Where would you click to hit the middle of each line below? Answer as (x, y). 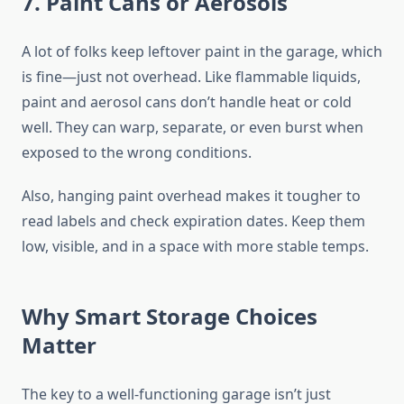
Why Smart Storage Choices (170, 317)
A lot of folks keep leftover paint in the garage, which (202, 52)
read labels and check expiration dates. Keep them (193, 221)
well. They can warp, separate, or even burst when (193, 128)
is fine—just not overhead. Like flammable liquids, (191, 77)
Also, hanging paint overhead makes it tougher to (191, 196)
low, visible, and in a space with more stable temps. (195, 247)
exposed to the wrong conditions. (137, 153)
